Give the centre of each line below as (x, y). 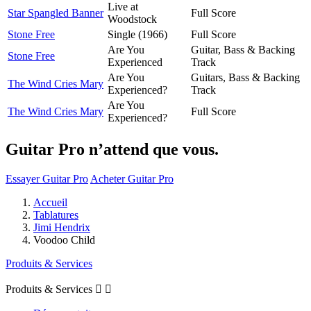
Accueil (50, 202)
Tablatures (56, 215)
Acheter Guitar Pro (132, 178)
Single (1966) (137, 34)
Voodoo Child (64, 239)
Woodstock (132, 19)
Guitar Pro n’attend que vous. (112, 149)
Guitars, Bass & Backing (245, 77)
